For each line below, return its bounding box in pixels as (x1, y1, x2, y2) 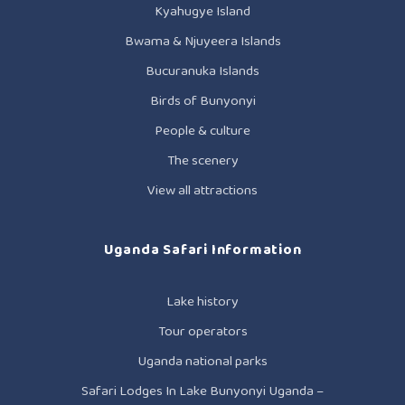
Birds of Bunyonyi (149, 89, 256, 112)
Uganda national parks (137, 350, 268, 372)
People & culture (155, 119, 250, 142)
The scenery (166, 149, 239, 172)
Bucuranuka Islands (146, 60, 259, 82)
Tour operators (157, 320, 248, 343)
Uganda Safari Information (103, 239, 302, 261)
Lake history (166, 290, 239, 313)
